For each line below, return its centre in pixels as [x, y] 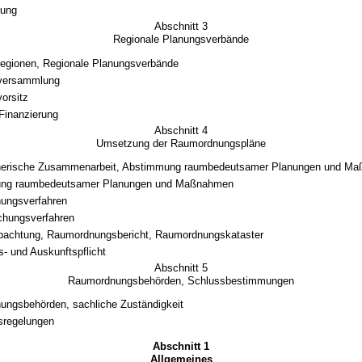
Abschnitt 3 [181, 27]
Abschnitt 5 [181, 268]
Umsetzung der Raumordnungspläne [181, 143]
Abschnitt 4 [181, 130]
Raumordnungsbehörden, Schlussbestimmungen [181, 281]
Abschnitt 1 [181, 347]
